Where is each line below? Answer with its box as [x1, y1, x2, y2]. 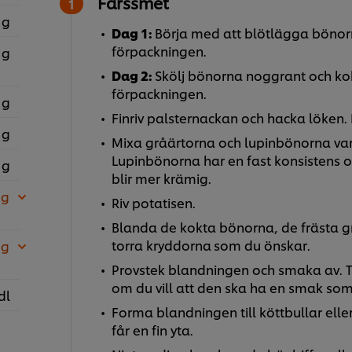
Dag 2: [111, 66, 155, 85]
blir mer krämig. [111, 169, 211, 188]
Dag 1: [111, 24, 155, 42]
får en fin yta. [111, 321, 193, 339]
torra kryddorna [111, 236, 211, 255]
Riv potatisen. [111, 193, 196, 212]
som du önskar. [213, 236, 310, 255]
